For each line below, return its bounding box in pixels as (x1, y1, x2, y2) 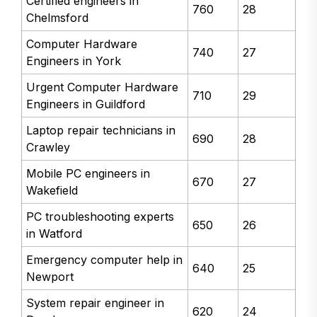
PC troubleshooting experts (26, 209, 175, 224)
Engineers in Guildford (26, 97, 146, 112)
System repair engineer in (26, 296, 165, 311)
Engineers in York (26, 54, 122, 69)
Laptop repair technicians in (26, 123, 176, 138)
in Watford (26, 226, 83, 241)
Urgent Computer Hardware (26, 80, 179, 95)
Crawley (26, 140, 71, 155)
